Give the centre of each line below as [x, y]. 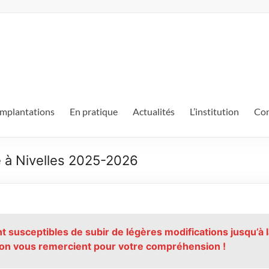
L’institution [214, 111]
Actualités [154, 111]
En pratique [94, 111]
